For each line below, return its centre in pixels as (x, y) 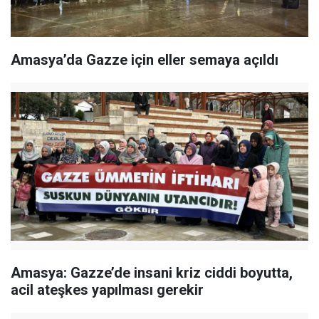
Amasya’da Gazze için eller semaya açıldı (145, 59)
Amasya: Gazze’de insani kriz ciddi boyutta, (152, 273)
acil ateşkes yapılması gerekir (107, 290)
